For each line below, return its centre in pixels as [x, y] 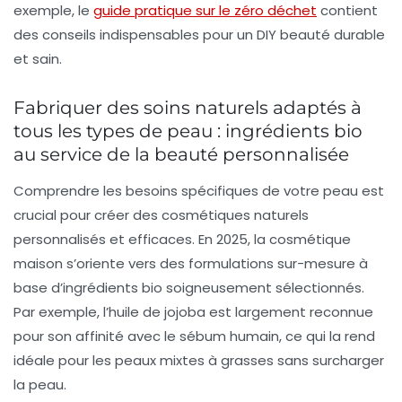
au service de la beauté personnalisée [181, 155]
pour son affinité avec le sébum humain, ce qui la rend [194, 336]
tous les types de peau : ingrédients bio [188, 131]
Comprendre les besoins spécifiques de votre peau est [199, 191]
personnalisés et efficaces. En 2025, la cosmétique [182, 240]
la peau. [40, 385]
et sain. [38, 59]
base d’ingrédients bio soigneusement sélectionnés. [189, 288]
